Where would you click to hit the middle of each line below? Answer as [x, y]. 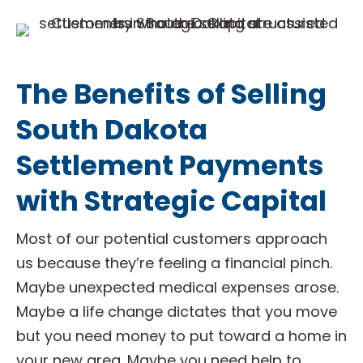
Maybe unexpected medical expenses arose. [177, 287]
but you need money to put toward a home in [181, 336]
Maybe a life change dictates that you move [177, 312]
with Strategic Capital [171, 201]
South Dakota [112, 130]
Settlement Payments [170, 165]
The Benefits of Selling [171, 94]
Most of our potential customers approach [172, 239]
